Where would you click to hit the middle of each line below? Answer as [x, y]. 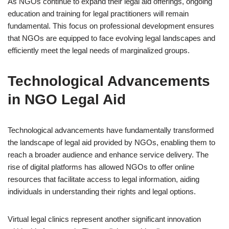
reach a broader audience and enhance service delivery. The [108, 155]
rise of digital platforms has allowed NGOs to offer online [101, 167]
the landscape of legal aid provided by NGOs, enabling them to [111, 142]
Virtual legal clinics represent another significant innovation [104, 219]
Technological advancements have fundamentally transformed [111, 130]
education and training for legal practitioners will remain [98, 14]
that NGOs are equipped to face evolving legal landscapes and [111, 38]
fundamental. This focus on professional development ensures [111, 26]
